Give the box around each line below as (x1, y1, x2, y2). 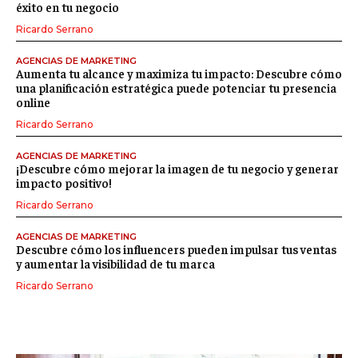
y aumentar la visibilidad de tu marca (16, 255, 215, 271)
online (16, 93, 50, 109)
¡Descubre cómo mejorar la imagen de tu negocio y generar (16, 160, 339, 176)
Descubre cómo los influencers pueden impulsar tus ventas (16, 241, 336, 257)
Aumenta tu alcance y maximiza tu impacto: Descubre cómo (16, 65, 342, 81)
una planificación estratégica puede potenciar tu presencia (16, 79, 336, 95)
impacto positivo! (16, 174, 112, 190)
